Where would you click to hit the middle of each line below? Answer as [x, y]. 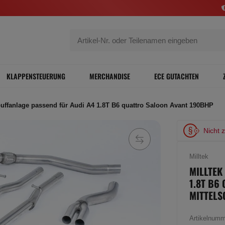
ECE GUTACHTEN [177, 76]
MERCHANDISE [110, 76]
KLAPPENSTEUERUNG [36, 76]
